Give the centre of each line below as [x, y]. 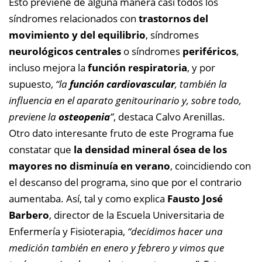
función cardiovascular [122, 84]
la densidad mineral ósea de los [150, 149]
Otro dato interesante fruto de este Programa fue [121, 133]
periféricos [209, 51]
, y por [201, 68]
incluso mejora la [48, 68]
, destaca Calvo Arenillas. [169, 117]
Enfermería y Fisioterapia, [68, 231]
